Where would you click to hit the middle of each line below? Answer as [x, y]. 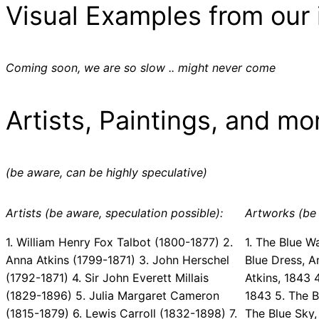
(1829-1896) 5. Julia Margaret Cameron [113, 296]
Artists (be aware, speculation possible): [114, 213]
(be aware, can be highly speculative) [106, 173]
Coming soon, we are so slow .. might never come [141, 68]
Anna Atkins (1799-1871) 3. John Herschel [117, 260]
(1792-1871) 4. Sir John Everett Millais [107, 278]
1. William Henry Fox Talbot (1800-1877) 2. [119, 242]
